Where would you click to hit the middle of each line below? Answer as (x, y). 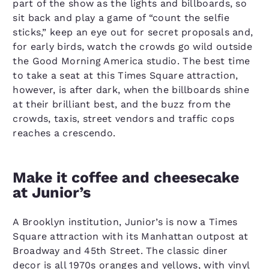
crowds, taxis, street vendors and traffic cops (124, 118)
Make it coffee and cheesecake (126, 177)
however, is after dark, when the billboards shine (131, 89)
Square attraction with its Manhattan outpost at (131, 236)
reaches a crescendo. (64, 133)
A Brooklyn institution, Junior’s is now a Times (125, 222)
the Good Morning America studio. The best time (131, 61)
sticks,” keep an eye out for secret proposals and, (133, 32)
